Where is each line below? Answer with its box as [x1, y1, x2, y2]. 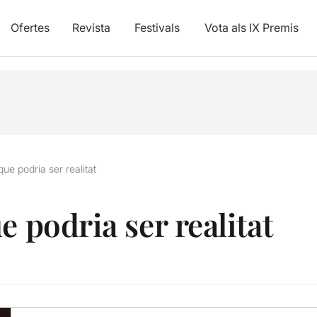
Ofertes [10, 21, 50, 35]
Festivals [134, 21, 180, 35]
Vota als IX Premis [204, 21, 299, 35]
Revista [71, 21, 110, 35]
